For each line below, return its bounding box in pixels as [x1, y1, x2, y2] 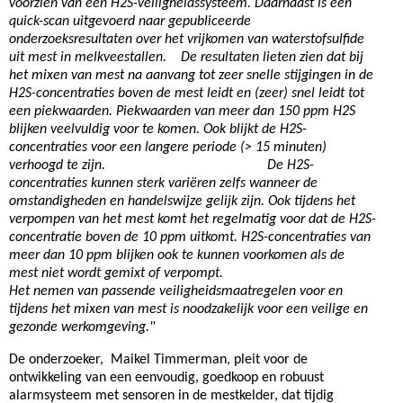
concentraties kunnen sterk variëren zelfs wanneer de [9, 176, 318, 191]
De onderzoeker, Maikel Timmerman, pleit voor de [9, 353, 308, 367]
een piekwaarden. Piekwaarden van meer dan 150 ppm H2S [9, 104, 355, 119]
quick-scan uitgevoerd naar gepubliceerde [9, 14, 251, 29]
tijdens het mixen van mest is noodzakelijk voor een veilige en [9, 302, 368, 317]
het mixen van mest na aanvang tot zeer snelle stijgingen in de [9, 68, 373, 83]
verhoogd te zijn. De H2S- [9, 158, 314, 173]
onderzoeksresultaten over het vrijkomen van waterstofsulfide [9, 32, 364, 47]
